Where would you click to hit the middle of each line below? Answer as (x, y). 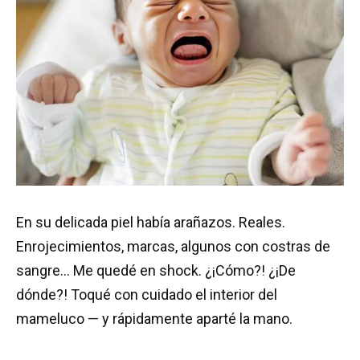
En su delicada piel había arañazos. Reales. (151, 222)
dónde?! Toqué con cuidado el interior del (147, 294)
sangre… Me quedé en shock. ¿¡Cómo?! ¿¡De (156, 270)
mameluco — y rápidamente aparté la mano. (154, 318)
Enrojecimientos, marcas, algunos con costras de (173, 246)
